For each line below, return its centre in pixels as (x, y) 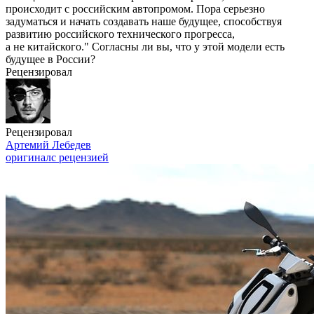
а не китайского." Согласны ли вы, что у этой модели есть (145, 47)
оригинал (28, 157)
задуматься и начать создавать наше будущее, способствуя (144, 21)
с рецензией (80, 157)
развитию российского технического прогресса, (120, 34)
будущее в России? (50, 59)
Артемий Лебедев (48, 145)
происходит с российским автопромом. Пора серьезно (135, 9)
